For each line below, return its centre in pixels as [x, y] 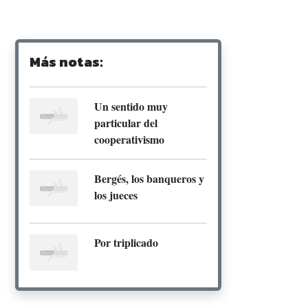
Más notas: [66, 62]
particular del [126, 122]
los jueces [116, 195]
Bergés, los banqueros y [149, 178]
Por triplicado [126, 243]
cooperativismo [129, 139]
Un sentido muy [131, 106]
